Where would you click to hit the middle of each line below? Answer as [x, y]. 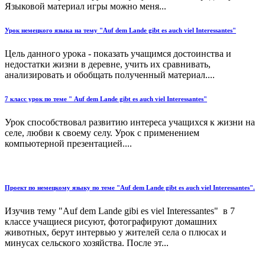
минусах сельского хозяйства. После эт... [87, 243]
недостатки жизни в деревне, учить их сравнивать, [108, 64]
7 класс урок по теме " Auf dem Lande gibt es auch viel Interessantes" [106, 98]
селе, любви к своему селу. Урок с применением [102, 132]
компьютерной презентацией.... [68, 143]
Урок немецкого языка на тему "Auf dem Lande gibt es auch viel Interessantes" [120, 30]
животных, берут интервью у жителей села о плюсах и [116, 232]
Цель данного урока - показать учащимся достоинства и [118, 53]
